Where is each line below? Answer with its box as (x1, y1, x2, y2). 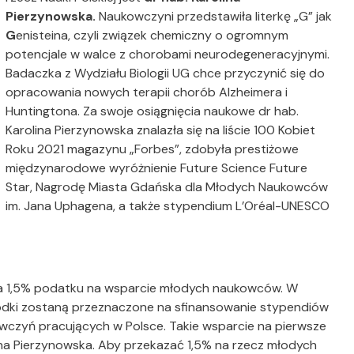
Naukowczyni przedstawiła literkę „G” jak (99, 8, 333, 24)
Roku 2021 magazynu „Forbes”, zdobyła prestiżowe (6, 141, 299, 157)
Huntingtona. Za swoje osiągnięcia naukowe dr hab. (6, 103, 299, 119)
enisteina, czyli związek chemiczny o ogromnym (16, 27, 289, 43)
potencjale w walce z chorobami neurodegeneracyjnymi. (6, 46, 330, 62)
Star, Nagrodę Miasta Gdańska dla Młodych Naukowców (6, 179, 329, 195)
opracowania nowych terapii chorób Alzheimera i (6, 84, 288, 100)
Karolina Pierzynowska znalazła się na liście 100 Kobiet (6, 122, 316, 138)
